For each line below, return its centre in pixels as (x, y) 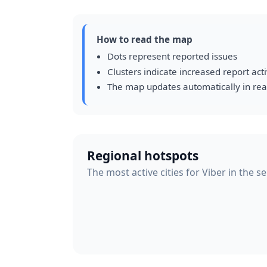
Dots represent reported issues (172, 56)
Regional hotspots (143, 155)
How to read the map (145, 39)
